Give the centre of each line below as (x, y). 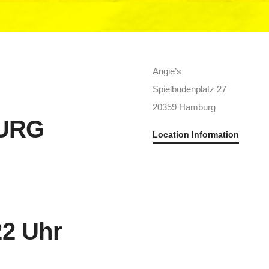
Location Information (196, 134)
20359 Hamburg (184, 107)
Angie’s (167, 71)
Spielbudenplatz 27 (189, 89)
